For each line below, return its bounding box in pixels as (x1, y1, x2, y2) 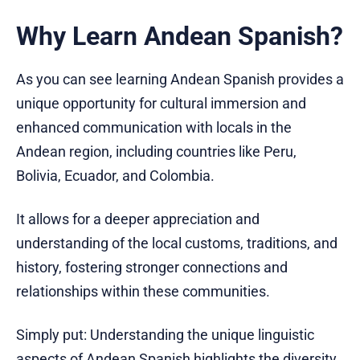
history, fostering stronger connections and (16, 259, 288, 276)
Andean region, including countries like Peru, (16, 143, 297, 161)
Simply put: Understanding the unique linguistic (16, 326, 314, 344)
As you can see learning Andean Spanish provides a (16, 71, 344, 88)
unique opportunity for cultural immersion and (16, 95, 306, 112)
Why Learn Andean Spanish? (16, 21, 343, 52)
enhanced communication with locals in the (16, 119, 292, 137)
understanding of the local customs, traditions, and (16, 235, 337, 252)
